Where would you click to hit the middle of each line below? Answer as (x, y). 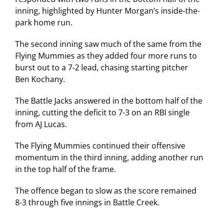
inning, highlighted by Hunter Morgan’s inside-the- (108, 11)
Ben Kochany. (40, 79)
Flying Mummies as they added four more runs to (106, 55)
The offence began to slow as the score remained (106, 190)
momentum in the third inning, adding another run (109, 157)
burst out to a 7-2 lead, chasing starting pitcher (102, 67)
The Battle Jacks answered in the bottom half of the (109, 100)
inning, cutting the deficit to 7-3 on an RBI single (103, 112)
